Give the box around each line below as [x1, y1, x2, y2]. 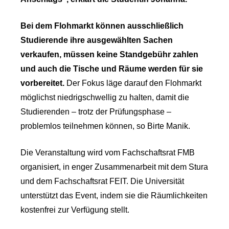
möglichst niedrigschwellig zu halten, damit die [20, 93, 189, 102]
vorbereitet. [20, 78, 64, 87]
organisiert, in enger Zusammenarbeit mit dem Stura [20, 162, 208, 171]
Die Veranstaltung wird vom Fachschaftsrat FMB [20, 148, 195, 157]
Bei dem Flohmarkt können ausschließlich [20, 21, 184, 30]
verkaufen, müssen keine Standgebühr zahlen [20, 50, 198, 59]
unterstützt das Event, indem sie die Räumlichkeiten [20, 191, 208, 200]
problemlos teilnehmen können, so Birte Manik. [20, 121, 190, 130]
